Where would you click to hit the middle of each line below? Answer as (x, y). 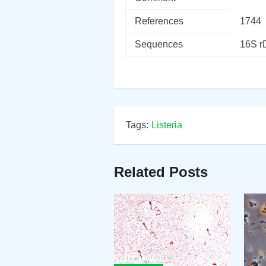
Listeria (167, 125)
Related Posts (161, 172)
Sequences (159, 44)
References (159, 21)
